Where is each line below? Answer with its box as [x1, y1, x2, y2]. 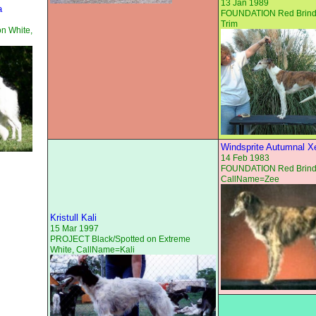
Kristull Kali [50, 212, 97, 224]
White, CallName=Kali [50, 245, 135, 255]
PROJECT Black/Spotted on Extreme [50, 234, 190, 245]
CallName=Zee [221, 174, 279, 185]
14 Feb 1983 [221, 153, 269, 164]
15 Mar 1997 [50, 224, 99, 234]
